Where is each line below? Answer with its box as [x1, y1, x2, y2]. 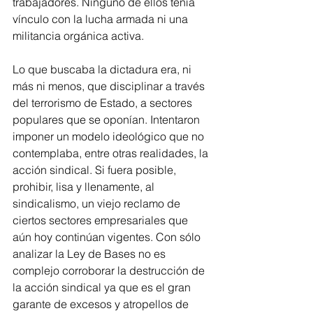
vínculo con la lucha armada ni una [13, 12, 191, 26]
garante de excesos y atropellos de [13, 297, 191, 311]
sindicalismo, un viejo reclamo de [13, 196, 183, 210]
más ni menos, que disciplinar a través [13, 79, 208, 93]
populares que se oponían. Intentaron [13, 112, 203, 126]
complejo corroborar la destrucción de [13, 263, 208, 277]
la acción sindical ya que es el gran [13, 280, 194, 294]
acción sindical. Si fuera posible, [13, 163, 179, 177]
